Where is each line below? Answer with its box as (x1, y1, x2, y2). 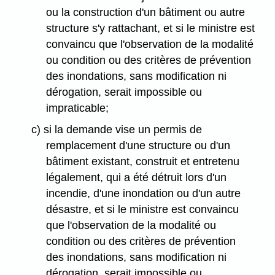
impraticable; (46, 102, 109, 115)
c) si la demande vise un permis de (31, 123, 202, 136)
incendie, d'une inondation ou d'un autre (46, 187, 241, 200)
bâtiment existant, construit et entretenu (46, 155, 240, 168)
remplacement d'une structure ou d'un (46, 139, 231, 152)
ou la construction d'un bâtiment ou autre (46, 6, 246, 19)
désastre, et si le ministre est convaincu (46, 203, 239, 216)
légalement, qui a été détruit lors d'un (46, 171, 227, 184)
